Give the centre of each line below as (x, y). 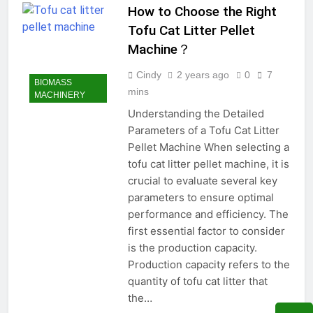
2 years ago (203, 75)
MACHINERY (60, 95)
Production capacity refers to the (209, 265)
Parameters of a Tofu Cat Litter (203, 131)
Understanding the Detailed (196, 114)
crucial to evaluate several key (202, 181)
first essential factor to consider (206, 231)
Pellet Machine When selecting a (208, 147)
